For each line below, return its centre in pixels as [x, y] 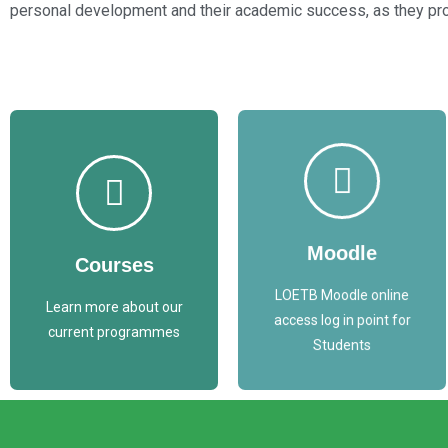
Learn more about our [114, 307]
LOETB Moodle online [342, 294]
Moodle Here [342, 231]
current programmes [114, 332]
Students [342, 344]
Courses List [114, 231]
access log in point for [342, 319]
